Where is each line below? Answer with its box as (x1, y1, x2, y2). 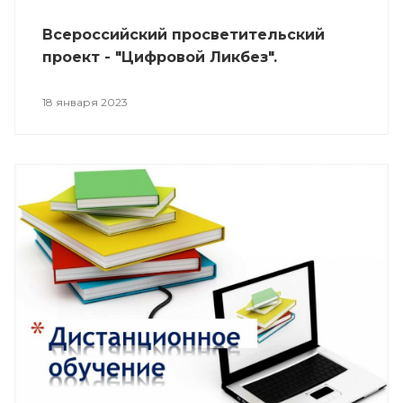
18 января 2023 (42, 94, 128, 109)
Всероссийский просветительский (42, 25, 325, 43)
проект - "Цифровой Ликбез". (42, 48, 277, 66)
